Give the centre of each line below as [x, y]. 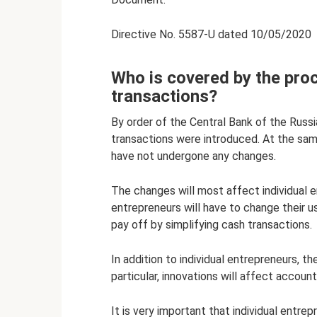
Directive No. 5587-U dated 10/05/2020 [211, 34]
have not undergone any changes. [194, 156]
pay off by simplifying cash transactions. [212, 225]
